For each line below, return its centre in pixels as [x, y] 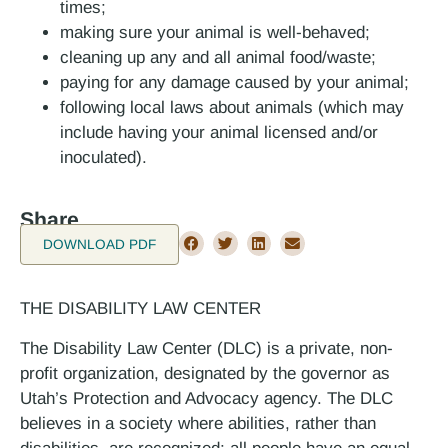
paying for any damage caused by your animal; [234, 82]
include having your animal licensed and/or [219, 132]
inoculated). [103, 157]
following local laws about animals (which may [232, 107]
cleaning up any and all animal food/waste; [218, 57]
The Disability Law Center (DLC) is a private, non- [206, 349]
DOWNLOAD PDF [99, 244]
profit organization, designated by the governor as [205, 374]
